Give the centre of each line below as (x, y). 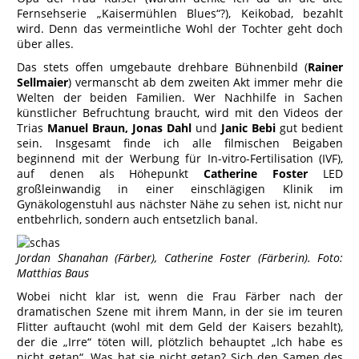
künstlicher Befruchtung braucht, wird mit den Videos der (180, 113)
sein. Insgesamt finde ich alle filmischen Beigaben (180, 143)
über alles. (45, 44)
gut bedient (311, 128)
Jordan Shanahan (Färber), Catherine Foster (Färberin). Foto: (180, 258)
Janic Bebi (248, 128)
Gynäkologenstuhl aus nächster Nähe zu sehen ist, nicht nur (180, 204)
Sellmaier (42, 82)
